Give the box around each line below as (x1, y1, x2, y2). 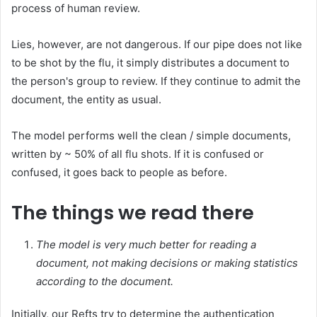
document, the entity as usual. (11, 93, 161, 107)
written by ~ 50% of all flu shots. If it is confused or (11, 147, 264, 161)
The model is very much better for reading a (36, 237, 256, 251)
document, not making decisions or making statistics (36, 255, 298, 270)
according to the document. (36, 274, 173, 288)
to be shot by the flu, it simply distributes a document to (11, 56, 289, 70)
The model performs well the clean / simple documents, (11, 129, 291, 143)
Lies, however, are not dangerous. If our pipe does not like (11, 38, 302, 52)
